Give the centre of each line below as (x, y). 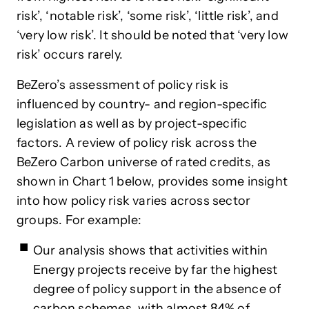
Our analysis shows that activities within (151, 251)
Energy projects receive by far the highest (156, 270)
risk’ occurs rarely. (70, 55)
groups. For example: (79, 220)
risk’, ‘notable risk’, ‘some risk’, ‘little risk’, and (148, 16)
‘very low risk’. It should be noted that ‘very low (153, 36)
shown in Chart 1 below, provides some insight (152, 182)
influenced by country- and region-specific (142, 104)
